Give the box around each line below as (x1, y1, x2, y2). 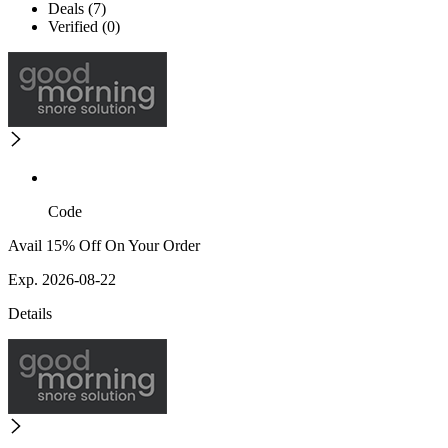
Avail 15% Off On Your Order (8, 237, 200, 255)
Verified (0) (48, 18, 120, 36)
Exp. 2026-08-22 (8, 271, 116, 289)
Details (8, 305, 52, 323)
